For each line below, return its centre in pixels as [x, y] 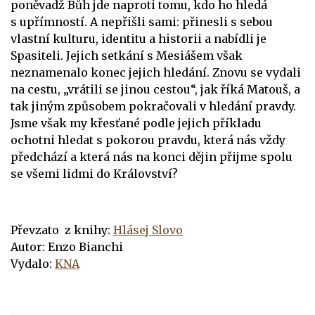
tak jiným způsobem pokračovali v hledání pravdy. [153, 106]
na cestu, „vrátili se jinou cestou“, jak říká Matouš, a [155, 89]
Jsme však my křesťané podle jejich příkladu [136, 123]
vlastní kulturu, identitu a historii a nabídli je [139, 38]
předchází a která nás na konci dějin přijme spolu [152, 156]
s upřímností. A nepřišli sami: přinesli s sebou [142, 21]
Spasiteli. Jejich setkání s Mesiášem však [127, 55]
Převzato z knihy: [62, 230]
